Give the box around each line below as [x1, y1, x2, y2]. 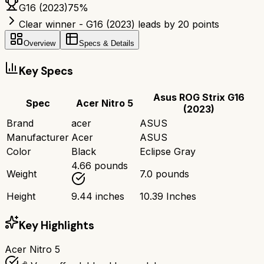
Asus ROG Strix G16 [153, 91, 245, 103]
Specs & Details [79, 39, 134, 48]
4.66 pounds [71, 159, 128, 171]
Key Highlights [19, 217, 94, 233]
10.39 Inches [140, 190, 196, 202]
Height [6, 190, 35, 202]
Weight [6, 167, 37, 180]
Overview [24, 39, 55, 48]
